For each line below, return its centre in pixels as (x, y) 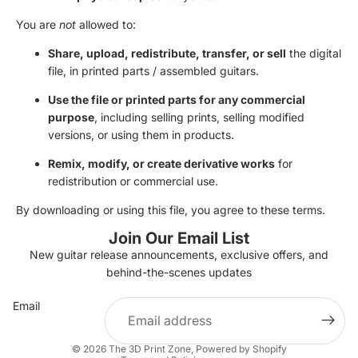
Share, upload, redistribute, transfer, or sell (167, 53)
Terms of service (113, 286)
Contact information (120, 308)
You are (38, 24)
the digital (314, 53)
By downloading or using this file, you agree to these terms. (171, 209)
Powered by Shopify (241, 348)
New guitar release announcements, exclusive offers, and (179, 254)
